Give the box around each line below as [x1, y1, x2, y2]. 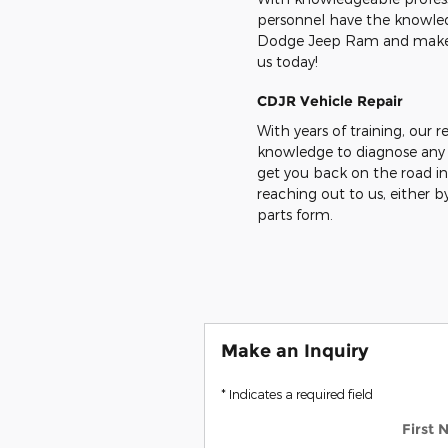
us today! [257, 52, 322, 70]
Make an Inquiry [221, 340, 369, 362]
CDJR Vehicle [257, 91, 353, 110]
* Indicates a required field [221, 387, 373, 402]
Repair [353, 91, 407, 110]
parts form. [257, 206, 333, 224]
